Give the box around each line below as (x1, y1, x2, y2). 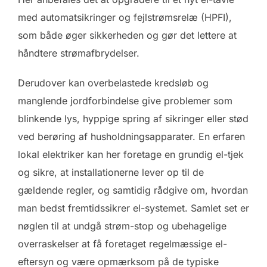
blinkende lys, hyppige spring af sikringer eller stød (18, 113, 249, 125)
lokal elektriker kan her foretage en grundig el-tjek (18, 148, 244, 161)
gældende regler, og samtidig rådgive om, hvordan (18, 184, 248, 197)
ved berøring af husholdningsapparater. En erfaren (18, 131, 245, 143)
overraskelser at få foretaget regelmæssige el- (18, 238, 227, 250)
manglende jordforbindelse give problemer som (18, 95, 232, 107)
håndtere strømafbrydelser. (18, 47, 139, 60)
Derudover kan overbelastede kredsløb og (18, 77, 209, 89)
